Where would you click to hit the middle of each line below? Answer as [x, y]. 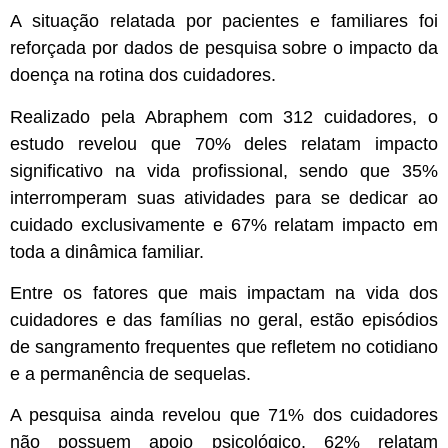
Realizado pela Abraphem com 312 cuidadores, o [224, 116]
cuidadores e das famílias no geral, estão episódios [224, 319]
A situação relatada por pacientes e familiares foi [224, 21]
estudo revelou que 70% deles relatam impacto [224, 143]
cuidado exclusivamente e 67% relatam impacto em [224, 224]
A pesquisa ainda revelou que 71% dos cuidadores [224, 415]
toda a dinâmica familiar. [107, 251]
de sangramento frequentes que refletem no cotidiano [224, 346]
